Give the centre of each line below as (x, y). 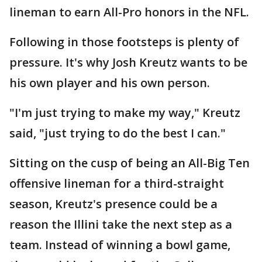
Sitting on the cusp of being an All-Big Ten (130, 163)
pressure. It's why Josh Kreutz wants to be (128, 62)
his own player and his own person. (110, 83)
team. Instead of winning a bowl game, (120, 245)
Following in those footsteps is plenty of (124, 42)
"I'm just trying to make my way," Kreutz (125, 113)
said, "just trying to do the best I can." (118, 133)
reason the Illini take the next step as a (121, 224)
